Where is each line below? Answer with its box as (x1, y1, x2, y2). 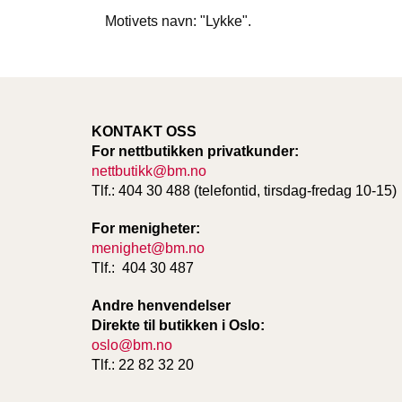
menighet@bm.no (92, 240, 205, 256)
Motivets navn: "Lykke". (105, 13, 251, 30)
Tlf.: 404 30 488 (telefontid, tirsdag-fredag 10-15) (92, 182, 397, 198)
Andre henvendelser (92, 297, 231, 313)
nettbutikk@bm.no (92, 162, 206, 179)
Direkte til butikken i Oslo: (92, 317, 265, 333)
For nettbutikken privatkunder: (92, 143, 299, 159)
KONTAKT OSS (92, 123, 197, 139)
